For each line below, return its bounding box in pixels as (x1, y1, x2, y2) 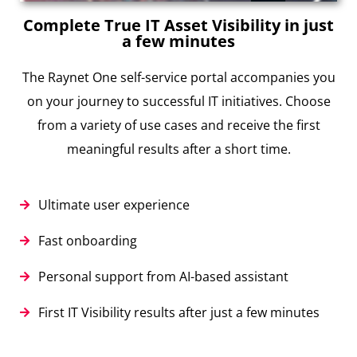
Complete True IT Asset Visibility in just (23, 14, 334, 37)
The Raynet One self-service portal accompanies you (22, 69, 335, 87)
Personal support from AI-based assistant (37, 268, 288, 286)
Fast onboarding (37, 232, 137, 250)
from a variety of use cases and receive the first (37, 116, 320, 135)
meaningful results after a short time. (66, 140, 291, 159)
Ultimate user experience (37, 196, 190, 214)
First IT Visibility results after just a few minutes (37, 304, 320, 322)
